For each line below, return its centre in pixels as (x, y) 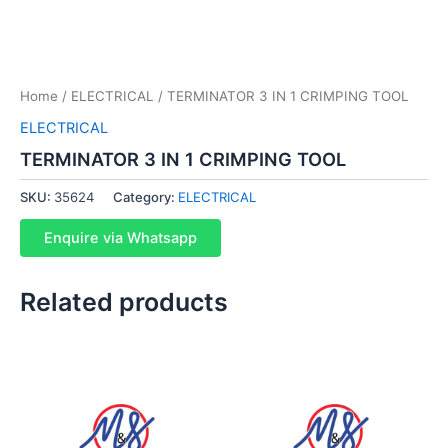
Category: (145, 197)
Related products (124, 301)
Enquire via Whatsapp (120, 237)
